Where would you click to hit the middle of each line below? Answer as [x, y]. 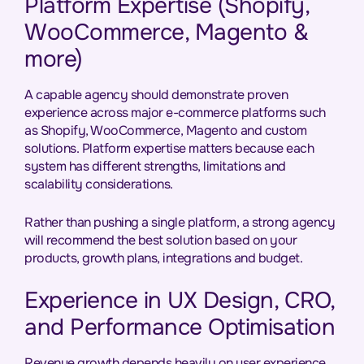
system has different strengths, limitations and [155, 166]
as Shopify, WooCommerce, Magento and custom [166, 130]
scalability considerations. [99, 184]
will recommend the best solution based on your [160, 240]
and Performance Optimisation [180, 327]
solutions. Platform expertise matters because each [169, 148]
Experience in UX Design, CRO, [180, 301]
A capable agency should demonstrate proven [156, 95]
